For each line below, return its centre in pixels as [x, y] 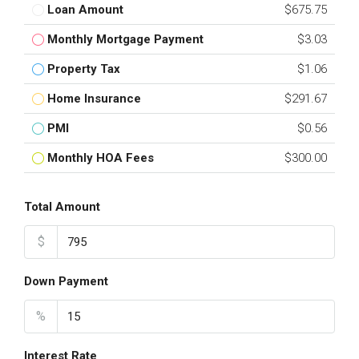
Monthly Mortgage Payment [125, 39]
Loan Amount [85, 10]
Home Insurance [94, 99]
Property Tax [84, 69]
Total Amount [62, 207]
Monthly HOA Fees [101, 158]
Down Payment [66, 281]
